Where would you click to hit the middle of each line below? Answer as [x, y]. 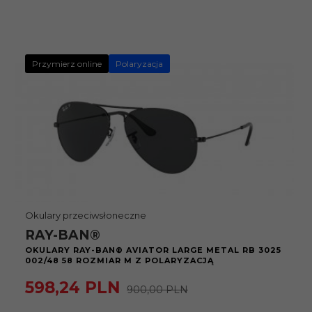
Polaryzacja [139, 64]
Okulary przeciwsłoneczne [86, 215]
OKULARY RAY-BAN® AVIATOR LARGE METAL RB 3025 [153, 250]
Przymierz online [67, 64]
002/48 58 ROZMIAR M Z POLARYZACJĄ [119, 260]
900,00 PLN [157, 290]
